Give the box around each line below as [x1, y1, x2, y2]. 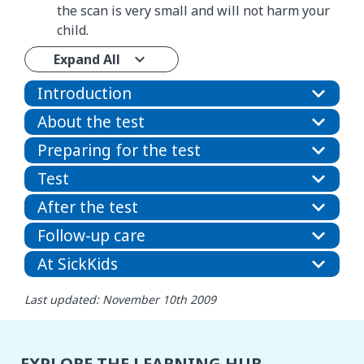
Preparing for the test [37, 139, 201, 161]
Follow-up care [37, 224, 145, 246]
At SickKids [37, 253, 118, 275]
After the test [37, 196, 138, 218]
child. [57, 20, 89, 39]
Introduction [37, 82, 132, 104]
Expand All [54, 50, 120, 68]
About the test [37, 110, 145, 132]
